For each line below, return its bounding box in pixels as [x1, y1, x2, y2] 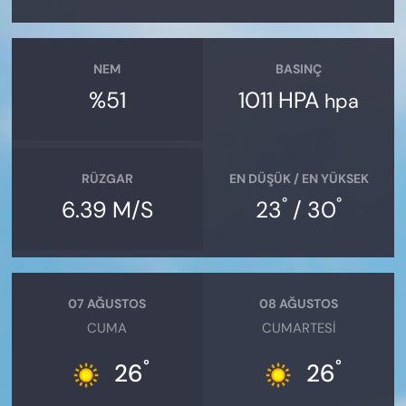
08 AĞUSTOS [259, 295, 339, 312]
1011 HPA [238, 85, 325, 116]
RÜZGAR [81, 169, 133, 187]
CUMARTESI [262, 319, 336, 338]
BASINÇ [275, 60, 323, 77]
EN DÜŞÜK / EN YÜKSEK [228, 169, 369, 187]
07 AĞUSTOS [68, 295, 147, 312]
